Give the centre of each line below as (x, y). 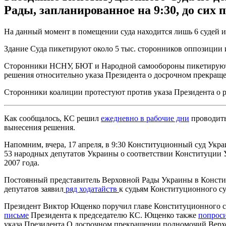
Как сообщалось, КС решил (52, 118)
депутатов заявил (34, 189)
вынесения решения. (40, 127)
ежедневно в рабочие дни (145, 118)
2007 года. (22, 162)
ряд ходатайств (91, 189)
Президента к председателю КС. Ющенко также (114, 215)
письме (16, 215)
